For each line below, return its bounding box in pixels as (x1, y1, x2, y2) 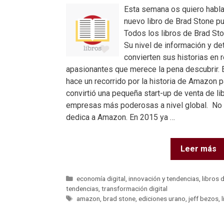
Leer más (180, 143, 216, 153)
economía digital (76, 174, 126, 182)
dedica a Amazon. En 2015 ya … (66, 112, 175, 122)
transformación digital (101, 184, 167, 192)
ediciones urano (138, 194, 186, 202)
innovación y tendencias (128, 174, 199, 182)
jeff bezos (188, 194, 219, 202)
